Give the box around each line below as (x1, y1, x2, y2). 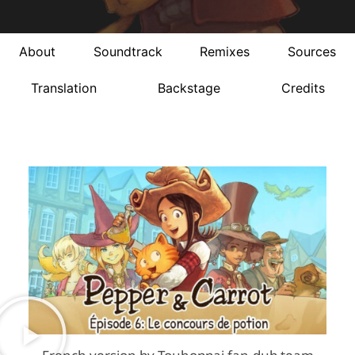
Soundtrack (93, 44, 162, 60)
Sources (288, 44, 337, 60)
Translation (30, 80, 97, 97)
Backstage (157, 80, 220, 97)
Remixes (200, 44, 250, 60)
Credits (281, 80, 325, 97)
